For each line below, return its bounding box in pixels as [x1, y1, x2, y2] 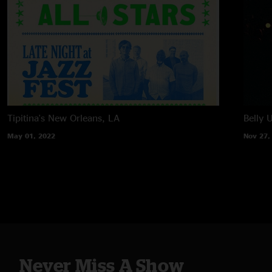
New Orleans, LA [48, 112, 120, 123]
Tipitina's [7, 112, 45, 123]
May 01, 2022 [7, 131, 55, 140]
